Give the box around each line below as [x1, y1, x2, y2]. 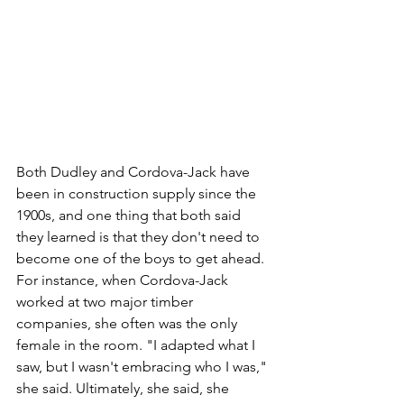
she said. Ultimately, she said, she [16, 380, 233, 398]
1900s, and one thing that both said [16, 207, 244, 225]
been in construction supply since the [16, 185, 260, 203]
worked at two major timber [16, 293, 197, 311]
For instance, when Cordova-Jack [16, 271, 232, 289]
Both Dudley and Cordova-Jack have [16, 163, 253, 181]
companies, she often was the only [16, 315, 241, 333]
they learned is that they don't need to [16, 228, 263, 246]
